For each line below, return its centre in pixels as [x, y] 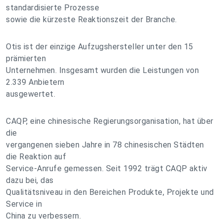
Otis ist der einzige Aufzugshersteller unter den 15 [100, 47]
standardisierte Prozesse [53, 8]
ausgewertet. [31, 94]
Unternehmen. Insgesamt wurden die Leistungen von [102, 70]
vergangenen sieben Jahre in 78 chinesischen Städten [105, 145]
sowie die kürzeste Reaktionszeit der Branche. [92, 19]
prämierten [26, 58]
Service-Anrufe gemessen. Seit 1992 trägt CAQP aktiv [107, 168]
